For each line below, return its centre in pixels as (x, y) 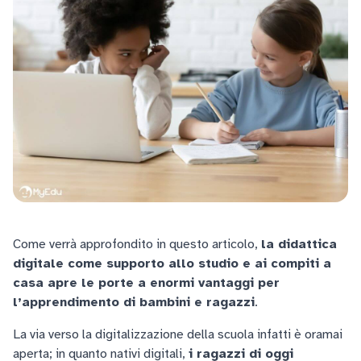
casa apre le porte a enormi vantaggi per (146, 283)
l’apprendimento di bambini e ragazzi (134, 302)
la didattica (299, 244)
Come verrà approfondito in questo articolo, (137, 244)
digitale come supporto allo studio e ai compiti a (172, 263)
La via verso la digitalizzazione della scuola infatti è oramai (178, 334)
